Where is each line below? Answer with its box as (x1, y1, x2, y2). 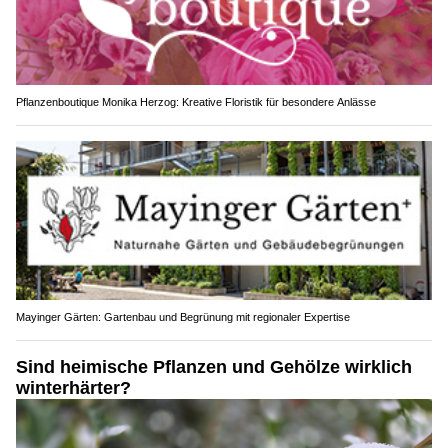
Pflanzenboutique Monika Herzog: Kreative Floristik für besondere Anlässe (16, 95, 376, 108)
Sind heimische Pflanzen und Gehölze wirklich (16, 357, 412, 378)
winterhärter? (16, 378, 131, 399)
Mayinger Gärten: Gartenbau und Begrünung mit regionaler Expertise (16, 311, 350, 324)
